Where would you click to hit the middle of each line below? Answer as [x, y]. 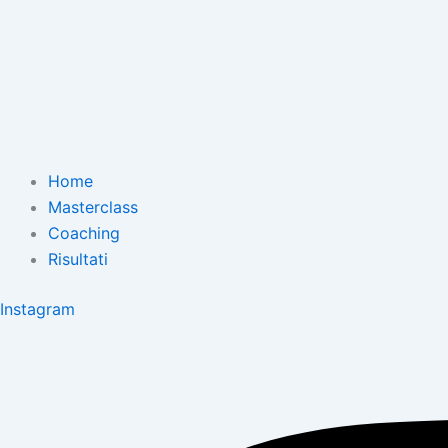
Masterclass [93, 207]
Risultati [78, 259]
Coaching [84, 233]
